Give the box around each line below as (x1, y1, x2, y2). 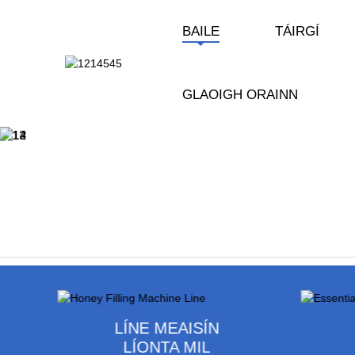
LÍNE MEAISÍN (114, 319, 219, 337)
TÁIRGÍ (274, 24, 319, 39)
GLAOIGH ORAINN (181, 87, 298, 102)
